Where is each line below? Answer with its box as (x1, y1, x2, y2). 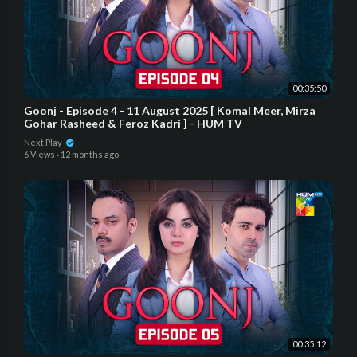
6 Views (24, 148, 55, 159)
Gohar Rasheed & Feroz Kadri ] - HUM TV (24, 116, 242, 130)
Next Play (24, 136, 64, 147)
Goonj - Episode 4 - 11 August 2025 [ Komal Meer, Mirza (24, 103, 316, 117)
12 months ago (61, 148, 119, 159)
